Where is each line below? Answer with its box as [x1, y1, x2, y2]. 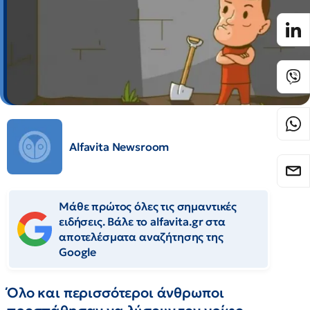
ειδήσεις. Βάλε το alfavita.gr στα [59, 215, 226, 228]
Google [59, 245, 97, 259]
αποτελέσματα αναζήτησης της [59, 230, 224, 244]
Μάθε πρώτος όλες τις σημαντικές [59, 199, 237, 213]
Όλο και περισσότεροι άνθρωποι [7, 284, 224, 302]
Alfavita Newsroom [69, 140, 170, 154]
